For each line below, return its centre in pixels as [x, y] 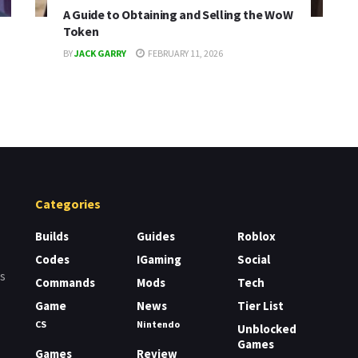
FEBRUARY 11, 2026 [185, 54]
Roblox [257, 237]
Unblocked [267, 329]
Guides [155, 237]
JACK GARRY [100, 54]
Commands [65, 283]
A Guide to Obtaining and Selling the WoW [178, 15]
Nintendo [158, 324]
